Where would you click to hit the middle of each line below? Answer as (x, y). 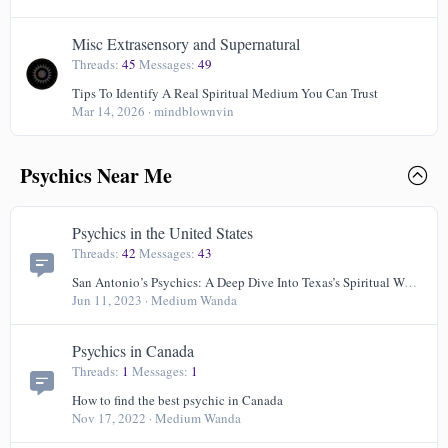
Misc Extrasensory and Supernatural (186, 44)
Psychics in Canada (133, 351)
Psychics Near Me (96, 176)
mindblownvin (194, 111)
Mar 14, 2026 (108, 111)
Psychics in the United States (162, 233)
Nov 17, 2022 (109, 418)
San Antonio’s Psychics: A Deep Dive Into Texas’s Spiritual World (410, 282)
